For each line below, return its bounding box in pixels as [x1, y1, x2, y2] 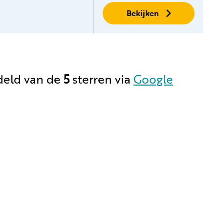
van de [24, 71, 64, 88]
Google [133, 71, 173, 88]
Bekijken [126, 7, 159, 19]
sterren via [69, 71, 133, 88]
